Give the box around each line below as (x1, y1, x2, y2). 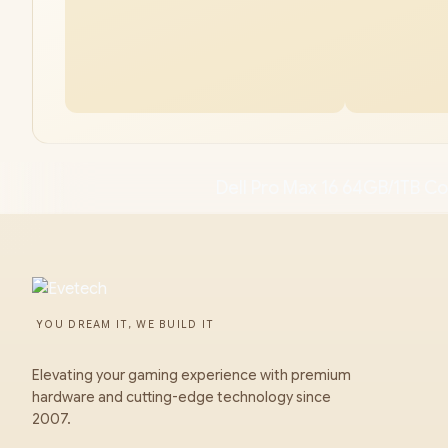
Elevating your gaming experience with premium (32, 366, 351, 384)
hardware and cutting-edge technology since (32, 388, 331, 406)
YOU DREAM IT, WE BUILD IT (36, 318, 215, 331)
